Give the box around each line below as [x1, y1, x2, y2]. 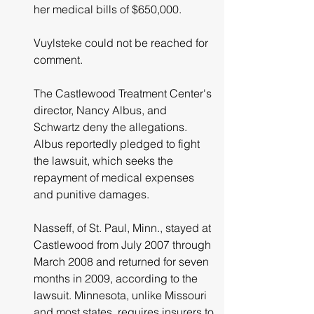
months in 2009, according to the [34, 271, 200, 285]
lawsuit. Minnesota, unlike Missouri [34, 287, 210, 302]
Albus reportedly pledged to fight [34, 136, 203, 151]
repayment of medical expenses [34, 170, 197, 184]
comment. [34, 52, 83, 67]
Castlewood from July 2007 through [34, 237, 214, 252]
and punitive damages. [34, 186, 149, 201]
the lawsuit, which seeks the [34, 153, 176, 168]
